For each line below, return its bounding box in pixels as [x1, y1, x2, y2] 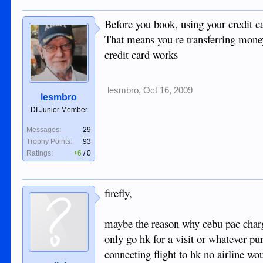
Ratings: [26, 149, 53, 158]
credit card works [104, 47, 178, 62]
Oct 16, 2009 [143, 86, 193, 96]
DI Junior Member [30, 106, 87, 114]
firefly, [104, 186, 133, 201]
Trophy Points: [26, 137, 73, 146]
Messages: [26, 126, 62, 134]
